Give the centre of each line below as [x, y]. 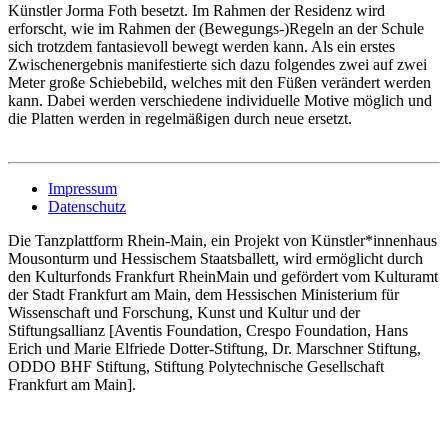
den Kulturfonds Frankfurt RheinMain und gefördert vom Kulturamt [223, 276]
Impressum [82, 188]
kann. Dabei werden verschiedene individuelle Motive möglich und [220, 100]
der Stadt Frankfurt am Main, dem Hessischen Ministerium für [203, 294]
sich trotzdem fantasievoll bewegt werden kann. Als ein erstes [201, 46]
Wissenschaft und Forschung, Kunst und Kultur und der [184, 312]
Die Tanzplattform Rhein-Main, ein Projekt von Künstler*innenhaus [222, 240]
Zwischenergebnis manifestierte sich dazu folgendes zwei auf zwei [217, 64]
